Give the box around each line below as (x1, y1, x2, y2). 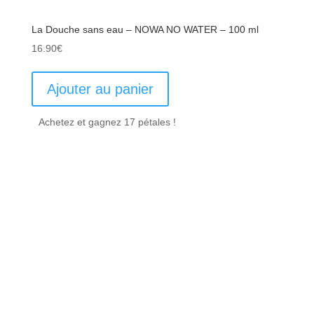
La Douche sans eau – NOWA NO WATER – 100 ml (31, 23, 259, 35)
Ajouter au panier (46, 81, 153, 97)
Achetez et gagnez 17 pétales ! (38, 116, 176, 128)
